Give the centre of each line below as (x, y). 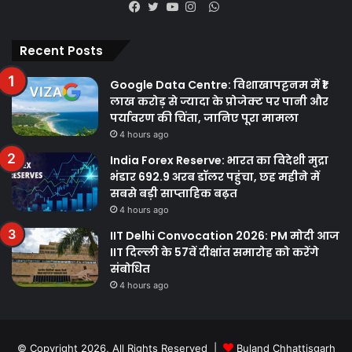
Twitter (176, 25)
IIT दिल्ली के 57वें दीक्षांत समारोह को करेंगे (214, 252)
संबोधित (130, 268)
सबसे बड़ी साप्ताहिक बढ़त (174, 193)
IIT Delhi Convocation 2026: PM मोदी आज (225, 235)
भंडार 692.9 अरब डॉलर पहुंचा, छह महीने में (215, 176)
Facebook (165, 25)
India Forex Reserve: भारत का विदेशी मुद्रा (219, 160)
